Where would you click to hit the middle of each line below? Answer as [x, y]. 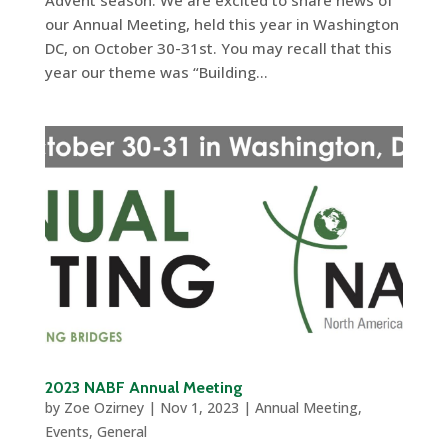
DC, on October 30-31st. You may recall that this [218, 48]
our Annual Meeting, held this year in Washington [221, 24]
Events [66, 432]
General [121, 432]
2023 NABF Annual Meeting [143, 388]
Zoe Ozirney [103, 408]
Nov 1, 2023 [199, 408]
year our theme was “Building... [156, 72]
